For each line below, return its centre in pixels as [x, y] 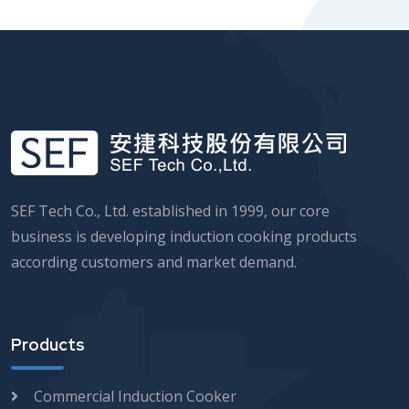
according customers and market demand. [154, 262]
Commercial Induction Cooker [135, 397]
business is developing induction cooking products [184, 237]
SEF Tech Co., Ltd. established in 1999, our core [170, 211]
